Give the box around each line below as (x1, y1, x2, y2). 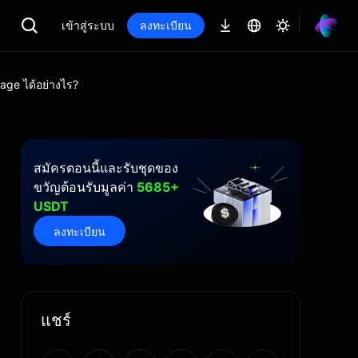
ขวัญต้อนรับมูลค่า (34, 179, 137, 195)
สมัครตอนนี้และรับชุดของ (34, 160, 178, 176)
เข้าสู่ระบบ (62, 18, 114, 32)
